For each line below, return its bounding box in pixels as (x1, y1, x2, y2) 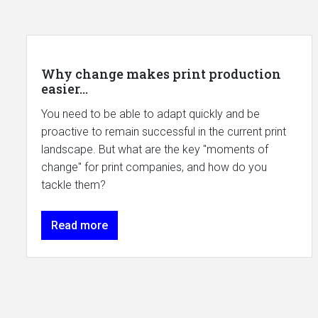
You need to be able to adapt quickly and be (41, 106, 260, 121)
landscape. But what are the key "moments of (41, 142, 268, 156)
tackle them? (41, 177, 106, 192)
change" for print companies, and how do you (41, 160, 267, 174)
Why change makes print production (41, 65, 281, 82)
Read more (51, 218, 108, 232)
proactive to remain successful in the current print (41, 124, 286, 138)
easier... (41, 79, 88, 97)
